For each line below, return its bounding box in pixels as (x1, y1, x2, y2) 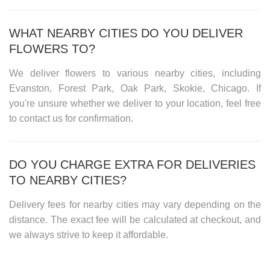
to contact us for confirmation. (9, 113, 133, 124)
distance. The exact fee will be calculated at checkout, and (9, 214, 261, 225)
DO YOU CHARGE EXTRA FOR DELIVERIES (9, 157, 256, 171)
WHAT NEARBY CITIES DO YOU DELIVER (9, 26, 243, 40)
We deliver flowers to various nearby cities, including (9, 67, 261, 78)
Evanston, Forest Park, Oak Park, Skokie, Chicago (9, 83, 248, 93)
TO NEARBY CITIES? (9, 173, 127, 187)
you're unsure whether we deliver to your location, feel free (9, 98, 261, 108)
